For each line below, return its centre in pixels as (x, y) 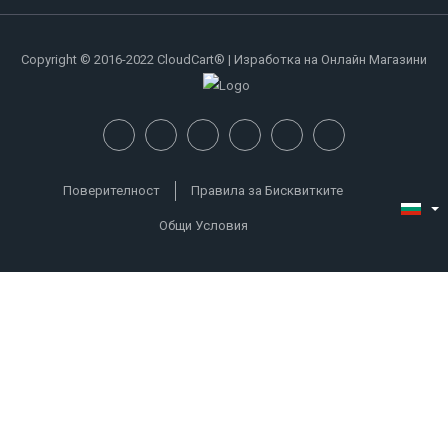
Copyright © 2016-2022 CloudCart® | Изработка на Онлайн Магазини (224, 59)
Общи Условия (203, 226)
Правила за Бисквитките (267, 191)
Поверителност (111, 191)
